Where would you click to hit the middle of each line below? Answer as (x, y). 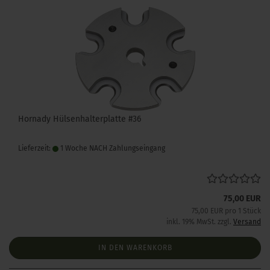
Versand (247, 222)
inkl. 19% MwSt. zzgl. (200, 222)
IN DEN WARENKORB (135, 248)
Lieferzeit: (35, 148)
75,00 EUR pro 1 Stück (226, 211)
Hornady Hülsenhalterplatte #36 (80, 119)
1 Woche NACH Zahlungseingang (112, 148)
